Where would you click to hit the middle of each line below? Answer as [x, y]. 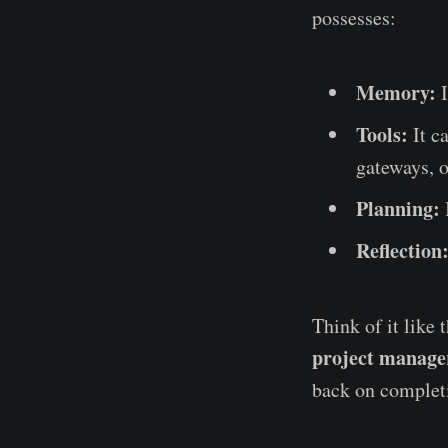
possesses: [354, 17]
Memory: [396, 92]
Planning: [398, 208]
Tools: [382, 134]
